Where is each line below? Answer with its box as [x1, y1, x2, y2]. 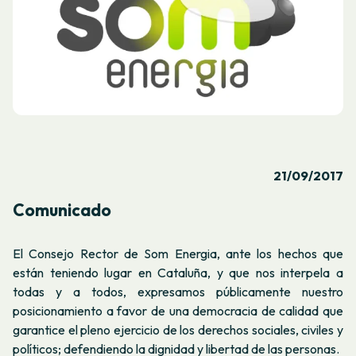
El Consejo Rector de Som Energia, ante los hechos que [13, 245, 343, 261]
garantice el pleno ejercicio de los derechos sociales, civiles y [13, 321, 343, 338]
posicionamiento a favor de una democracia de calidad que [13, 302, 343, 319]
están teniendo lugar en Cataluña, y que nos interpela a [13, 264, 343, 281]
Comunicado [13, 199, 111, 220]
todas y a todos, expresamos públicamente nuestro [13, 283, 343, 300]
